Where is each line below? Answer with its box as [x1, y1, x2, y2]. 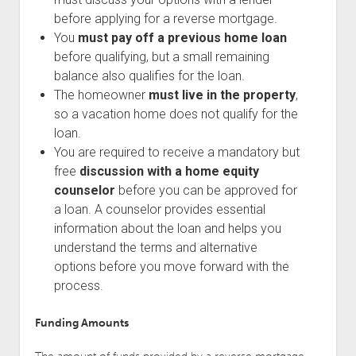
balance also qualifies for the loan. [53, 68, 245, 83]
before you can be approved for [118, 182, 297, 198]
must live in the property [148, 87, 296, 103]
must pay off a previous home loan [77, 29, 287, 45]
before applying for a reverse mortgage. [53, 10, 277, 26]
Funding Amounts [34, 315, 129, 330]
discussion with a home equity [79, 163, 259, 179]
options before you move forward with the [53, 258, 289, 274]
